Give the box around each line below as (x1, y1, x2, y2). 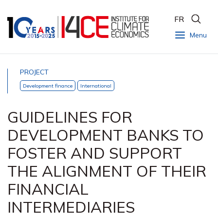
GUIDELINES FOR (7, 107, 132, 127)
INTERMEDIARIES (7, 197, 135, 217)
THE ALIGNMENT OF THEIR (7, 161, 206, 181)
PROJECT (20, 68, 49, 76)
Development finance (23, 82, 73, 89)
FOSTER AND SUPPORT (7, 143, 182, 163)
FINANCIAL (7, 179, 89, 199)
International (80, 82, 111, 89)
